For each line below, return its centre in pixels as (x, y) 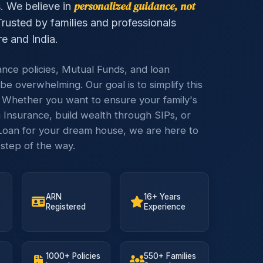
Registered (65, 207)
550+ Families (170, 256)
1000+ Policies (73, 256)
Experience (165, 207)
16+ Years (163, 197)
